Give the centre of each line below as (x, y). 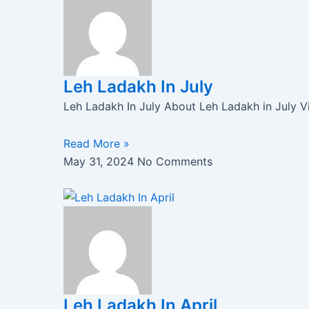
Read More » (97, 144)
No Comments (175, 162)
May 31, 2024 (100, 162)
